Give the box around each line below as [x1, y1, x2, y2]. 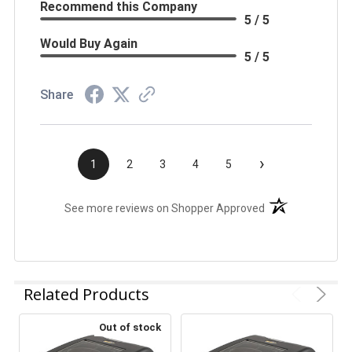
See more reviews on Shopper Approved [64, 201, 266, 214]
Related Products [24, 283, 149, 305]
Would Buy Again [40, 35, 137, 51]
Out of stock [99, 321, 161, 333]
